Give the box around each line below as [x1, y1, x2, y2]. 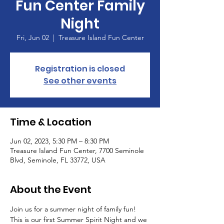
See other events [43, 75, 116, 86]
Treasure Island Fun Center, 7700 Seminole [10, 146, 144, 155]
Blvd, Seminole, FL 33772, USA [10, 155, 105, 164]
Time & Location [10, 115, 91, 129]
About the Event [10, 182, 91, 196]
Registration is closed [35, 63, 125, 74]
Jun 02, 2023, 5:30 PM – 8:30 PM [10, 136, 109, 145]
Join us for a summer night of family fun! [10, 204, 138, 213]
